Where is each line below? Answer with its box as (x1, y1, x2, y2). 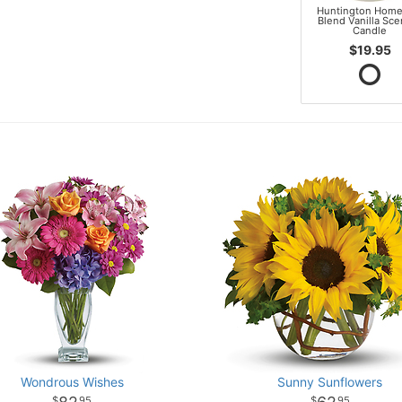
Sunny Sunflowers (277, 373, 383, 389)
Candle (353, 24, 388, 38)
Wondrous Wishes (20, 373, 124, 389)
